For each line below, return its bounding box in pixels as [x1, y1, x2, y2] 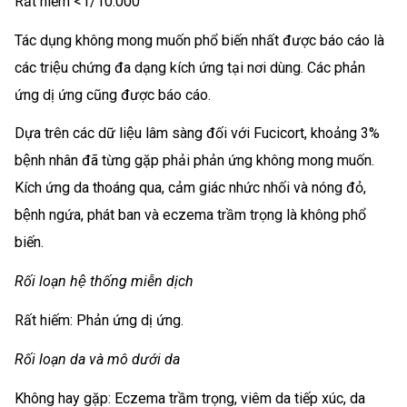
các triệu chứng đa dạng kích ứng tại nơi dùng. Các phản [15, 58, 365, 76]
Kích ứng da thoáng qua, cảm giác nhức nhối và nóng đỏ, [15, 179, 366, 197]
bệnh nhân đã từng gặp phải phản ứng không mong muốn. [15, 152, 374, 170]
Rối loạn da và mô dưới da [15, 350, 180, 368]
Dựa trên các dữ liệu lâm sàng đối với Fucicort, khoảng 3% [15, 124, 380, 143]
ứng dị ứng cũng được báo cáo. [15, 85, 211, 104]
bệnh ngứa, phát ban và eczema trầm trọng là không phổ [15, 206, 366, 224]
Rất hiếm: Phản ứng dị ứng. [15, 312, 184, 330]
